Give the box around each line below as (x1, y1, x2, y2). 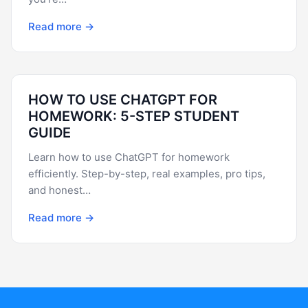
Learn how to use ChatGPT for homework (28, 151, 230, 164)
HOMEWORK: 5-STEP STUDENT (28, 108, 239, 124)
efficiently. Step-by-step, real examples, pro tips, (28, 167, 265, 180)
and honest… (28, 184, 91, 197)
